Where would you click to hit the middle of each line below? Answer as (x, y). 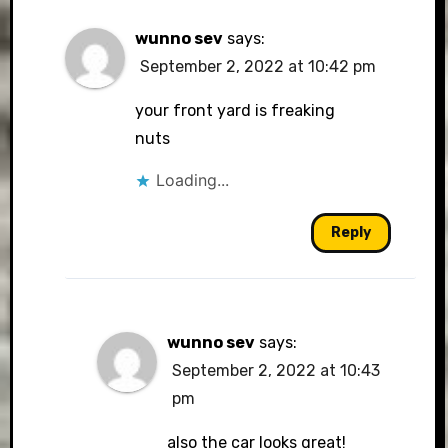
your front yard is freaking (234, 111)
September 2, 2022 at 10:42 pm (257, 67)
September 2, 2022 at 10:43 (276, 371)
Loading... (192, 180)
